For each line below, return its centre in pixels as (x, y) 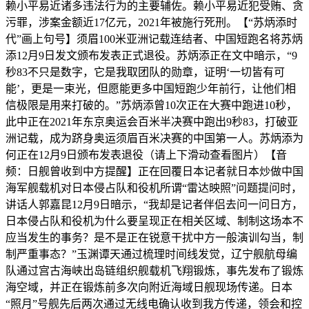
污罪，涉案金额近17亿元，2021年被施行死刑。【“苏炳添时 (151, 22)
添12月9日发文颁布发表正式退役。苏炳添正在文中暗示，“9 (151, 55)
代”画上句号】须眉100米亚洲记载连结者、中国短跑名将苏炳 (154, 39)
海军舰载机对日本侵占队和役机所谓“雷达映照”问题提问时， (154, 188)
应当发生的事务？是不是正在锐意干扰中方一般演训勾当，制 (154, 237)
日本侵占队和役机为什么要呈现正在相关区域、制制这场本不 (154, 221)
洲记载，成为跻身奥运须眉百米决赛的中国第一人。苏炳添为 (154, 138)
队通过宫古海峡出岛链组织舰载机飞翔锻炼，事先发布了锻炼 (154, 270)
